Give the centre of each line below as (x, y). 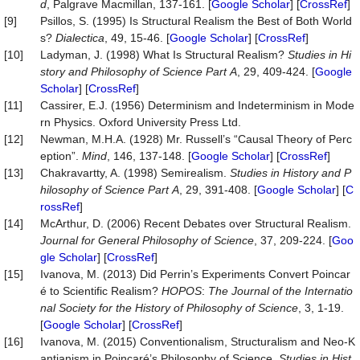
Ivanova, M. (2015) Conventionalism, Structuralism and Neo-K (198, 342)
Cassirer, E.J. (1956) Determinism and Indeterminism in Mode (197, 105)
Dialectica (80, 38)
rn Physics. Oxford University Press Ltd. (141, 122)
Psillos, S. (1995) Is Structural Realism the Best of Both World (196, 21)
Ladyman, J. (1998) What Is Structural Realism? (164, 55)
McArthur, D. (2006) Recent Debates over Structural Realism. (196, 223)
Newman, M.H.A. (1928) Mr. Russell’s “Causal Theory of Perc (196, 139)
